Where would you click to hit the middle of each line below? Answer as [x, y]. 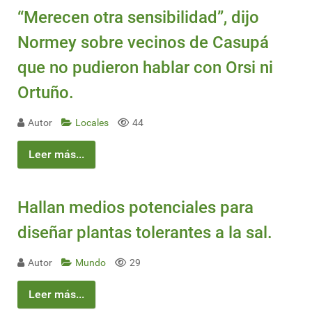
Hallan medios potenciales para [135, 207]
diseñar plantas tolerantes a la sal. [145, 232]
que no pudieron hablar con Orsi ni [145, 68]
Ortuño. [46, 93]
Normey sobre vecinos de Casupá [143, 43]
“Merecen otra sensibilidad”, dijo [138, 18]
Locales [93, 123]
